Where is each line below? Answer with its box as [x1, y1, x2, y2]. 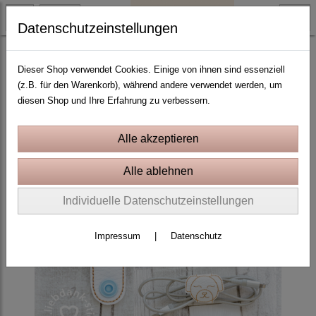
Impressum [94, 231, 140, 241]
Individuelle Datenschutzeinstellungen [62, 195, 254, 207]
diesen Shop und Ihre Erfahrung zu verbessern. [18, 95, 210, 106]
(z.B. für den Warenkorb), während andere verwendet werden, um [18, 80, 282, 90]
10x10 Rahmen [11, 47, 72, 57]
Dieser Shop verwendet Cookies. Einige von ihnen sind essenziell [18, 64, 285, 75]
